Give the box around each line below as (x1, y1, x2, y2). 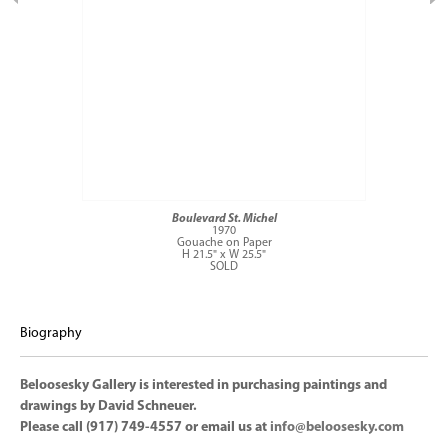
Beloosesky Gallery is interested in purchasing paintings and (20, 378, 387, 393)
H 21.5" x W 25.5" (182, 249, 266, 261)
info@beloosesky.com (270, 420, 404, 435)
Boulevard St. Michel (171, 213, 277, 225)
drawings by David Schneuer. (20, 399, 200, 414)
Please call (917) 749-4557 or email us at (20, 420, 270, 435)
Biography (20, 326, 82, 341)
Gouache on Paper (176, 237, 272, 249)
